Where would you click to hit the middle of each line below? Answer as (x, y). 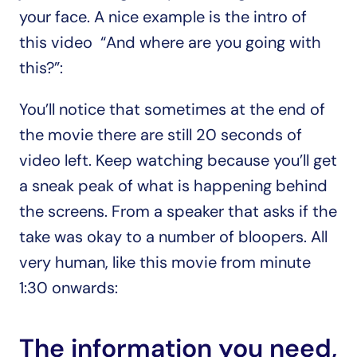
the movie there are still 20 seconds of (161, 135)
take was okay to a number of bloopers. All (173, 237)
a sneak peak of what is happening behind (173, 186)
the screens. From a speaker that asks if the (178, 211)
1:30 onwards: (69, 288)
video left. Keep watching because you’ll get (178, 160)
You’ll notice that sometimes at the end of (172, 109)
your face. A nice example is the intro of (163, 17)
